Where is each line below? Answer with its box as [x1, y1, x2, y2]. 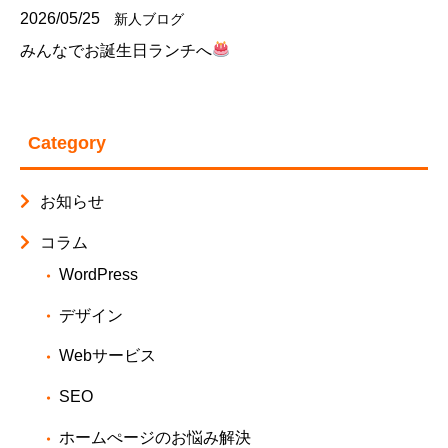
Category [28, 132, 106, 153]
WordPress [59, 265, 138, 283]
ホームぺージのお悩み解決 [59, 428, 251, 446]
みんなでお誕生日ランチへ [20, 41, 212, 59]
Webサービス [59, 347, 156, 365]
